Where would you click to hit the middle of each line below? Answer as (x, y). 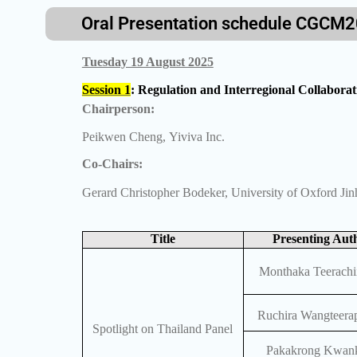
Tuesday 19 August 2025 (147, 62)
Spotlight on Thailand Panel (162, 328)
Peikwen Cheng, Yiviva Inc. (153, 136)
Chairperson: (118, 109)
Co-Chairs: (112, 164)
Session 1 (106, 89)
